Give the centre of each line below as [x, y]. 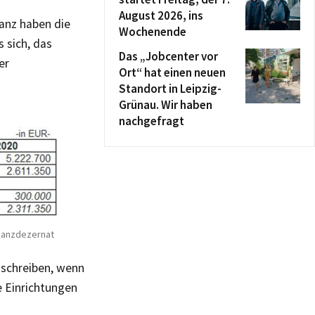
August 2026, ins [161, 15]
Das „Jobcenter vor [168, 56]
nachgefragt [152, 121]
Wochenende [153, 32]
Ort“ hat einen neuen [172, 72]
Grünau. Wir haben [166, 105]
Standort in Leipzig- [170, 89]
